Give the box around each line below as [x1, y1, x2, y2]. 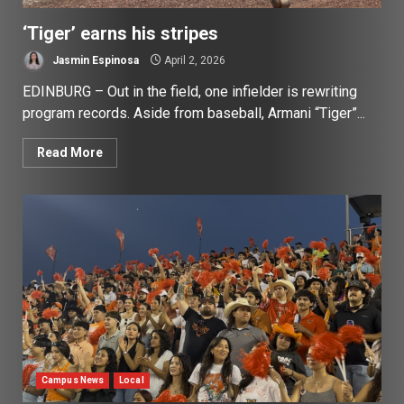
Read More [37, 145, 103, 161]
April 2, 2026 [161, 53, 225, 67]
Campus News [41, 375, 105, 386]
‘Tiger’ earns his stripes [23, 23, 218, 45]
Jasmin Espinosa [50, 53, 139, 67]
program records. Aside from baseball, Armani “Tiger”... [23, 105, 365, 123]
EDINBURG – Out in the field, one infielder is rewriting [23, 83, 357, 101]
